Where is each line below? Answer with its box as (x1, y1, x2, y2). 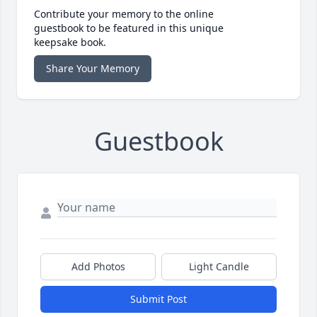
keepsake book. (34, 35, 106, 50)
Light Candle (189, 260, 249, 274)
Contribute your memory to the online (34, 7, 214, 21)
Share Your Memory (46, 62, 139, 76)
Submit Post (130, 292, 187, 306)
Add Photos (71, 260, 125, 274)
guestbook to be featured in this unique (34, 21, 224, 35)
